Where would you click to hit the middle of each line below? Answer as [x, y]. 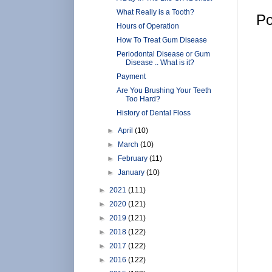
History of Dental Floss [153, 113]
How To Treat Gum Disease [161, 40]
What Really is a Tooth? [155, 12]
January [132, 172]
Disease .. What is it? [160, 62]
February [134, 158]
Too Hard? [143, 99]
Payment [131, 76]
